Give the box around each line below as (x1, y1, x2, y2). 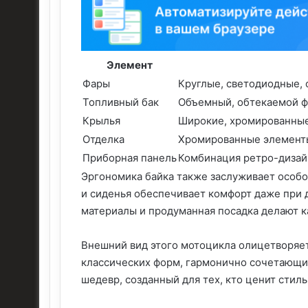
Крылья (82, 113, 120, 127)
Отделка (82, 132, 124, 146)
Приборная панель (82, 151, 177, 164)
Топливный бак (82, 95, 159, 109)
